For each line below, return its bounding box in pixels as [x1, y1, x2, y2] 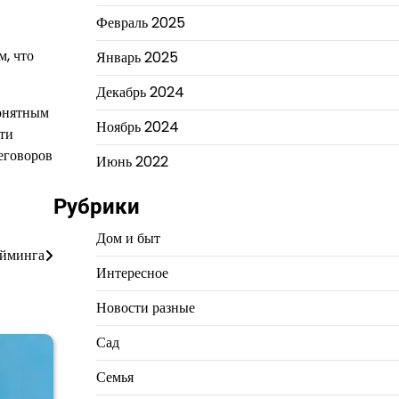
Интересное [95, 263, 168, 283]
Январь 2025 [95, 47, 178, 68]
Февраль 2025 [95, 12, 185, 33]
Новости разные [95, 297, 195, 318]
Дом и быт [95, 228, 160, 248]
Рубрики [53, 194, 140, 219]
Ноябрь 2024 [95, 117, 179, 137]
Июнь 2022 [95, 151, 168, 172]
